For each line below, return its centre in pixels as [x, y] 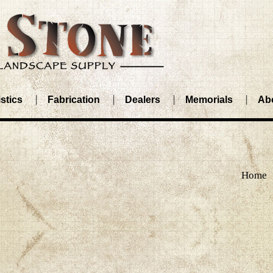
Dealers [143, 100]
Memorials [209, 100]
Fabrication [74, 100]
